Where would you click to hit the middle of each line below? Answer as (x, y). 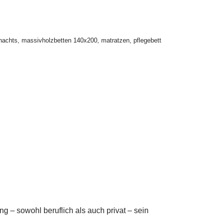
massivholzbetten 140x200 (59, 40)
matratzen (115, 40)
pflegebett (147, 40)
